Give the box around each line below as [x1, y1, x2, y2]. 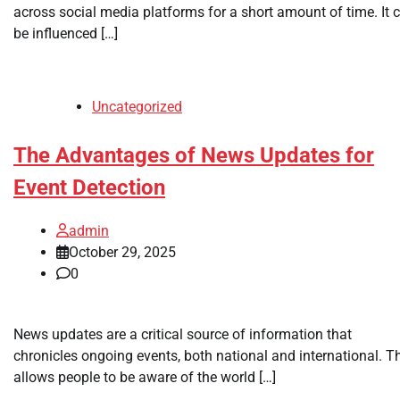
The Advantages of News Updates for [13, 142, 374, 168]
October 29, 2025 [69, 244, 176, 262]
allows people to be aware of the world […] [13, 369, 276, 387]
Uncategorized [92, 97, 182, 115]
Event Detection [13, 174, 165, 200]
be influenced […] [13, 24, 118, 42]
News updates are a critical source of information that [13, 326, 352, 344]
